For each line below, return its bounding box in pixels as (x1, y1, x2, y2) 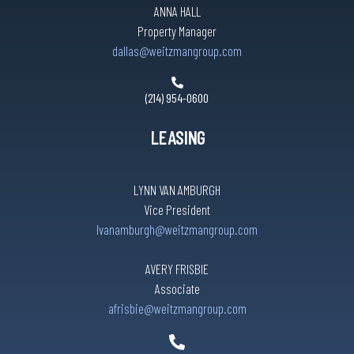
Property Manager (137, 23, 217, 40)
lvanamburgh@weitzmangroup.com (96, 221, 258, 238)
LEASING (149, 126, 205, 149)
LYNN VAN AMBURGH (134, 182, 220, 198)
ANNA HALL (153, 3, 201, 20)
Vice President (144, 201, 210, 218)
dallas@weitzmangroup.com (112, 43, 242, 59)
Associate (154, 281, 200, 297)
